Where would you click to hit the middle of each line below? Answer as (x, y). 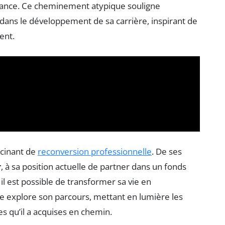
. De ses (167, 152)
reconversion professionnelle (95, 152)
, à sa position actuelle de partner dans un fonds (94, 167)
